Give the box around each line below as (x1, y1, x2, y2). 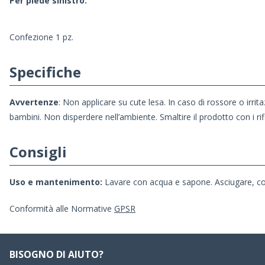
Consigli (9, 142, 67, 162)
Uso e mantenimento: (9, 176, 102, 188)
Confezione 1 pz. (9, 31, 73, 43)
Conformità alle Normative (9, 203, 114, 215)
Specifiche (9, 62, 81, 82)
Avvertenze (9, 96, 59, 108)
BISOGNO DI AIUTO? (9, 248, 104, 261)
